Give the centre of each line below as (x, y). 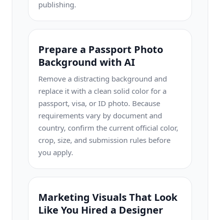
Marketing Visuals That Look (108, 197)
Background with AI (87, 62)
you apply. (56, 152)
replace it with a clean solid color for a (102, 91)
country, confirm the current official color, (108, 128)
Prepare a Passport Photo (101, 49)
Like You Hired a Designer (101, 210)
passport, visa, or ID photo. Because (99, 103)
